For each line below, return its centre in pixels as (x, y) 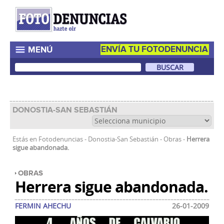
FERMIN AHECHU (43, 206)
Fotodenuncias (61, 139)
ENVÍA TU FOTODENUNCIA (154, 49)
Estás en (25, 139)
